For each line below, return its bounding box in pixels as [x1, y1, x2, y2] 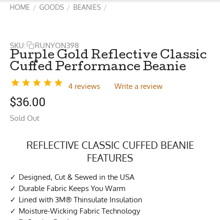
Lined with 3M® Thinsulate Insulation [19, 194, 142, 204]
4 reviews [68, 82, 100, 91]
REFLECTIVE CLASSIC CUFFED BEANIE [26, 138, 194, 151]
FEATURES [87, 151, 133, 164]
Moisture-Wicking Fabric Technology [19, 206, 140, 216]
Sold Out [10, 113, 39, 123]
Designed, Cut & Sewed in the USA [19, 172, 135, 182]
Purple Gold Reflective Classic [10, 50, 207, 62]
